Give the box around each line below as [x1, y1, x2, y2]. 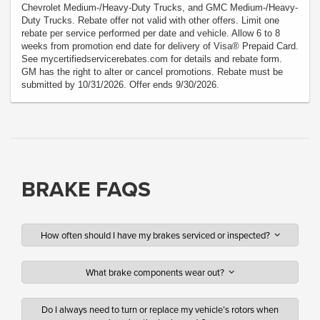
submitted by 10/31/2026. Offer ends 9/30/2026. [21, 79, 219, 90]
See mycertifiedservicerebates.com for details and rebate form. [21, 53, 282, 64]
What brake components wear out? [86, 265, 229, 279]
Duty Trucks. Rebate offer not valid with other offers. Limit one [21, 14, 279, 26]
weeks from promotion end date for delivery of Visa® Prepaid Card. [21, 40, 299, 51]
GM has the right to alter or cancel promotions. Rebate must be [21, 66, 283, 77]
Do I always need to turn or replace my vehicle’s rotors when [41, 302, 279, 316]
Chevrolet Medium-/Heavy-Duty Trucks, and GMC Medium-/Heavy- [21, 1, 298, 13]
